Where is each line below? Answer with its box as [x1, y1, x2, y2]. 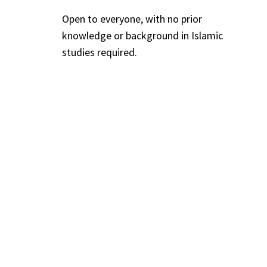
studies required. [62, 45, 138, 59]
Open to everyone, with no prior [62, 11, 203, 26]
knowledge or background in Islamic [62, 28, 223, 42]
